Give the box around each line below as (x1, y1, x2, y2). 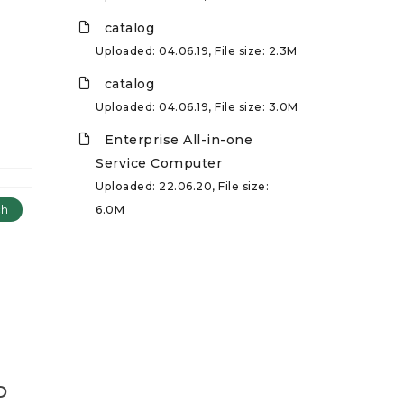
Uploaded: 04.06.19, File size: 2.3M (96, 43, 298, 58)
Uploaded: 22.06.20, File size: (96, 179, 269, 193)
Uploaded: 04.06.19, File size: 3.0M (96, 99, 298, 114)
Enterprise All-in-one (104, 131, 252, 148)
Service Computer (96, 154, 222, 171)
